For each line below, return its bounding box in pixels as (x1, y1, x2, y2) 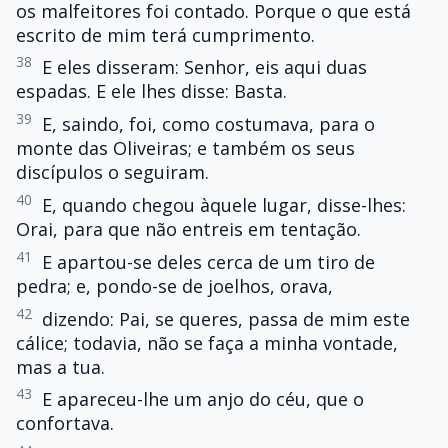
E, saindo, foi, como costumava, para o (42, 112, 375, 137)
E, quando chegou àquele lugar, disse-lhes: (42, 193, 406, 218)
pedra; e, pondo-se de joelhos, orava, (16, 273, 333, 298)
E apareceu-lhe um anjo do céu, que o (42, 387, 364, 412)
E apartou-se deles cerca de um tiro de (42, 249, 375, 274)
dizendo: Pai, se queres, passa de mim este (42, 306, 410, 331)
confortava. (16, 411, 114, 436)
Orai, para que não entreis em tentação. (16, 217, 361, 242)
